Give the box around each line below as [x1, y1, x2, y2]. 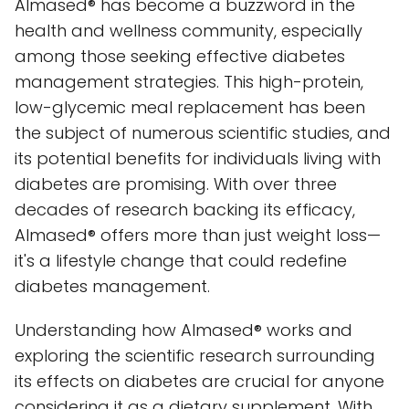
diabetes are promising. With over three [15, 173, 337, 195]
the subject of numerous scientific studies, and [15, 121, 391, 144]
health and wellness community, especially [15, 19, 362, 42]
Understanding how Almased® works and [15, 319, 352, 341]
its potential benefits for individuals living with [15, 147, 381, 170]
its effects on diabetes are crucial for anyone [15, 370, 384, 393]
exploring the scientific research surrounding [15, 344, 375, 367]
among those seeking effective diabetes [15, 45, 345, 68]
